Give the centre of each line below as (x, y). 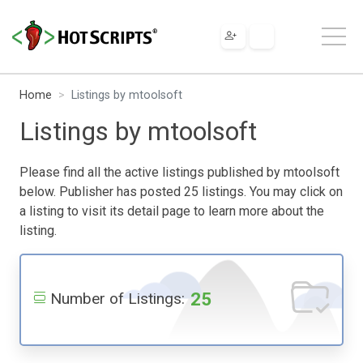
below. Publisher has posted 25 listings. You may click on (181, 191)
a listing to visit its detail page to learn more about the (172, 211)
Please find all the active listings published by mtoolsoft (179, 172)
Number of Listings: (117, 298)
